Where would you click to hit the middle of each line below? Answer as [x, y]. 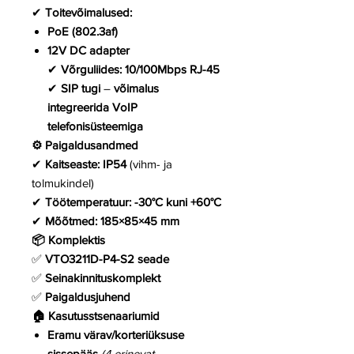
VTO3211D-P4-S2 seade [107, 259]
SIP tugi [81, 88]
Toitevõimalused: [88, 13]
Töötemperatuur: [88, 202]
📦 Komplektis [68, 240]
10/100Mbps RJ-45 [172, 70]
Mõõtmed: [71, 221]
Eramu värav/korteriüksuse [116, 335]
